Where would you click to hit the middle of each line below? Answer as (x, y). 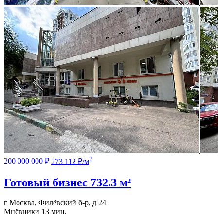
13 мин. (54, 212)
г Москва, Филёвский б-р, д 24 (55, 203)
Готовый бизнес (46, 182)
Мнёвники (22, 212)
